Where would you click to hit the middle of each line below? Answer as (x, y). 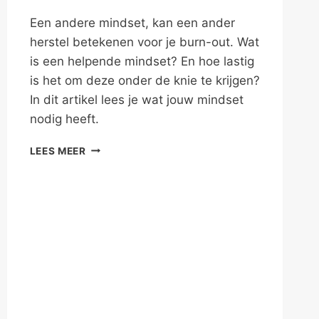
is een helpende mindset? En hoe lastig (142, 61)
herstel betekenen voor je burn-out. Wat (144, 42)
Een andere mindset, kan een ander (132, 22)
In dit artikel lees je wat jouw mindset (136, 99)
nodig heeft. (64, 119)
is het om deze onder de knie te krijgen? (145, 80)
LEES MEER (58, 151)
